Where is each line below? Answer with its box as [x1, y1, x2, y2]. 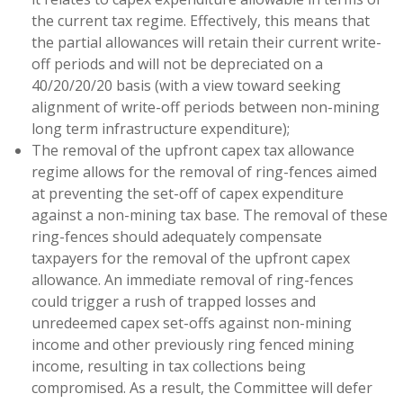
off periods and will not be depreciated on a [31, 54, 323, 74]
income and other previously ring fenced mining [31, 335, 354, 354]
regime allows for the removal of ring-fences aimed [31, 162, 377, 182]
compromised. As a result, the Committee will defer [31, 378, 372, 398]
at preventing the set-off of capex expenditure [31, 184, 344, 203]
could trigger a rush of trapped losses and [31, 291, 316, 311]
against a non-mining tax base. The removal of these [31, 205, 388, 225]
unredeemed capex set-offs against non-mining [31, 313, 352, 333]
